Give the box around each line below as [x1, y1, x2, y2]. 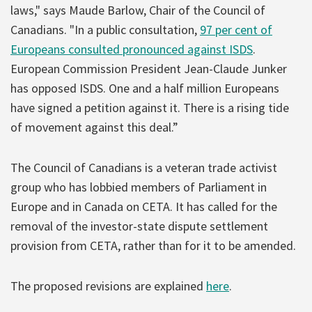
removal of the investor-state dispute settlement [10, 217, 268, 234]
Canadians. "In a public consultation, [10, 21, 200, 38]
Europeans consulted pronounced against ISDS [10, 40, 253, 57]
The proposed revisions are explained [10, 277, 206, 294]
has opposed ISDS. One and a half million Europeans [10, 79, 279, 96]
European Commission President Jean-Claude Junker [10, 60, 287, 77]
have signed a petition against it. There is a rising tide [10, 99, 289, 116]
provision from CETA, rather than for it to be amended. [10, 237, 296, 253]
